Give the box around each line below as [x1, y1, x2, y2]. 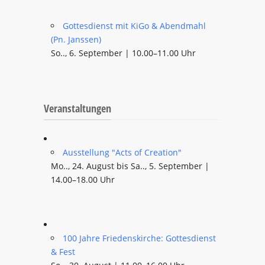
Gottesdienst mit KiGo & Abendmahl [63, 20, 206, 31]
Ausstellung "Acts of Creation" [63, 147, 182, 158]
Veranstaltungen [44, 101, 111, 115]
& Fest [51, 246, 75, 257]
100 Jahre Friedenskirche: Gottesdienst [63, 232, 216, 244]
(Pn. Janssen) [51, 34, 101, 45]
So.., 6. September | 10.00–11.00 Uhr [51, 47, 196, 59]
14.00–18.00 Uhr [51, 174, 115, 185]
